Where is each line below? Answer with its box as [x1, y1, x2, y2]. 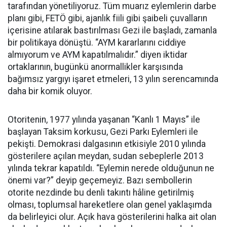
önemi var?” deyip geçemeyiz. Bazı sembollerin [8, 175, 192, 185]
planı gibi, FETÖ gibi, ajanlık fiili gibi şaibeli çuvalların [8, 13, 207, 23]
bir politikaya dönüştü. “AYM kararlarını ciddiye [8, 37, 186, 48]
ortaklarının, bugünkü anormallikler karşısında [8, 62, 183, 72]
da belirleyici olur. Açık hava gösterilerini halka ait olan [8, 212, 216, 222]
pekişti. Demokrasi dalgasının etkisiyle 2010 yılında [8, 139, 206, 149]
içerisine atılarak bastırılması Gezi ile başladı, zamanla [8, 25, 217, 35]
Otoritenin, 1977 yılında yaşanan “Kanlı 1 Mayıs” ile [8, 115, 200, 125]
